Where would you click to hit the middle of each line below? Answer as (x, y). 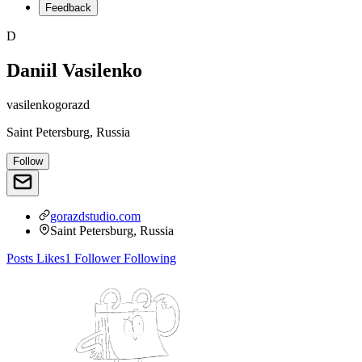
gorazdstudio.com (95, 216)
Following (148, 258)
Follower (96, 258)
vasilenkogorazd (48, 104)
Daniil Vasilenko (74, 70)
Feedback (68, 8)
